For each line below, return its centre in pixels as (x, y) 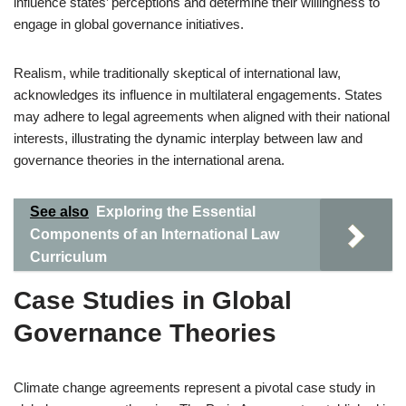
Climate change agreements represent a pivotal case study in (194, 387)
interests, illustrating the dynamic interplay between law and (188, 138)
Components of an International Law (155, 234)
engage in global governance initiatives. (129, 24)
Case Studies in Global (153, 300)
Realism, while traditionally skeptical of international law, (177, 73)
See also (59, 212)
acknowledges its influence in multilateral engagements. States (198, 95)
